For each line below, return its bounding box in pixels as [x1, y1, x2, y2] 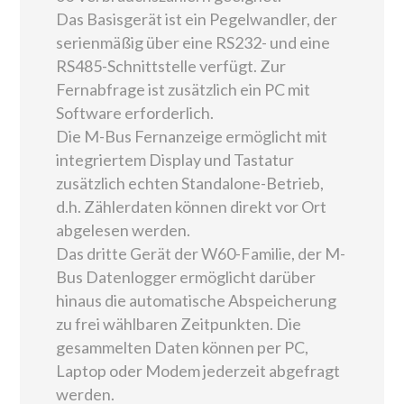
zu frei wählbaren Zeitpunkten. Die [56, 313, 301, 334]
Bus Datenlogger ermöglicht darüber [56, 266, 316, 287]
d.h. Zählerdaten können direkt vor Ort [56, 196, 326, 216]
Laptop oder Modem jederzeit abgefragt [56, 360, 340, 381]
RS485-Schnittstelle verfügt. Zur [56, 55, 286, 76]
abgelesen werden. [56, 219, 190, 240]
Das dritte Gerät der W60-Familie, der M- [56, 243, 345, 263]
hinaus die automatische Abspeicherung [56, 289, 336, 310]
